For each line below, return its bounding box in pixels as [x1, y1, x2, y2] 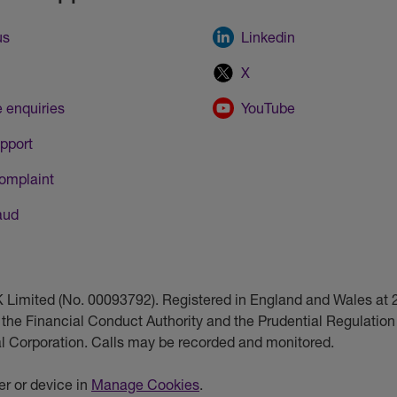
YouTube [241, 99, 295, 117]
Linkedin [241, 28, 295, 46]
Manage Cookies [91, 376, 199, 393]
